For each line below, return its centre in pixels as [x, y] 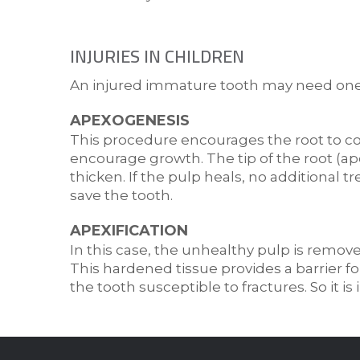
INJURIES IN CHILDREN [157, 57]
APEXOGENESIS [130, 121]
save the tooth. [121, 196]
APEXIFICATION [129, 231]
